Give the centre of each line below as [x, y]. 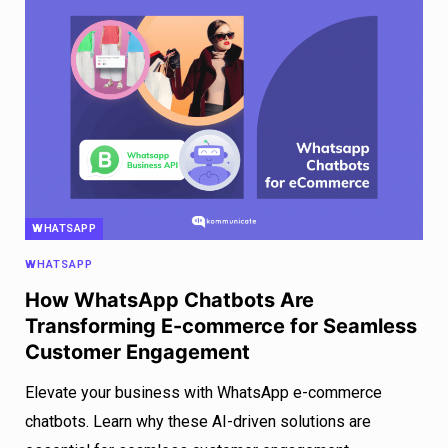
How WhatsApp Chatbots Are [169, 300]
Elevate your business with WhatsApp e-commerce [203, 393]
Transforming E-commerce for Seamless [221, 326]
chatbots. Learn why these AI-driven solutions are [198, 422]
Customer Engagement [137, 352]
